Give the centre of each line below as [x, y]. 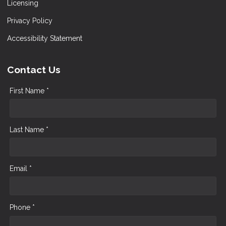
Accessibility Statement [45, 38]
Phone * [22, 207]
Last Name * [29, 129]
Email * [21, 168]
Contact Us [34, 69]
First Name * [29, 91]
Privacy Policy [30, 20]
